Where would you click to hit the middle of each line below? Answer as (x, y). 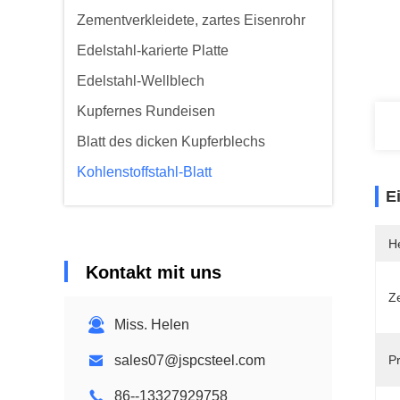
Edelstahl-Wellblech (141, 81)
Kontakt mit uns (154, 272)
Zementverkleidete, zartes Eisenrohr (191, 20)
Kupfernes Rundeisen (146, 111)
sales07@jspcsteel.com (190, 360)
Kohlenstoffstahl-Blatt (144, 172)
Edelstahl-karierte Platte (153, 50)
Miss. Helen (152, 325)
